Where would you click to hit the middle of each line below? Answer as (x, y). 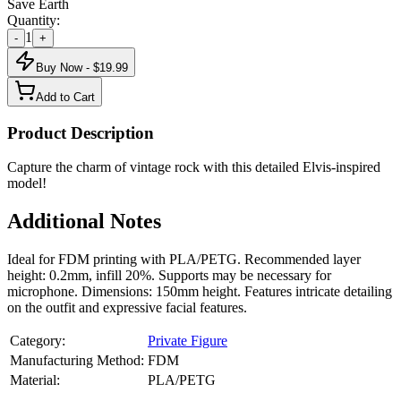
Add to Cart (65, 97)
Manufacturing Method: (77, 361)
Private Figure (188, 341)
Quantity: (34, 20)
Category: (38, 341)
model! (27, 183)
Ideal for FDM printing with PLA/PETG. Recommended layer (184, 260)
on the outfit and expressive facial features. (127, 308)
